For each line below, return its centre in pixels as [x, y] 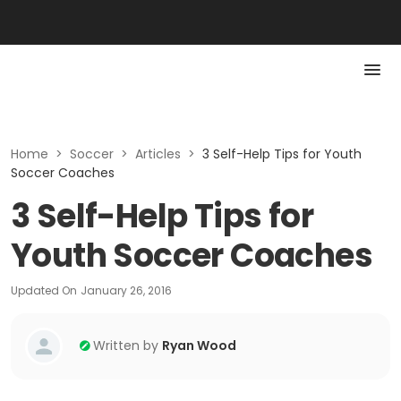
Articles [158, 154]
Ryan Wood [199, 346]
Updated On [44, 290]
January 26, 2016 [126, 290]
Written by [126, 346]
